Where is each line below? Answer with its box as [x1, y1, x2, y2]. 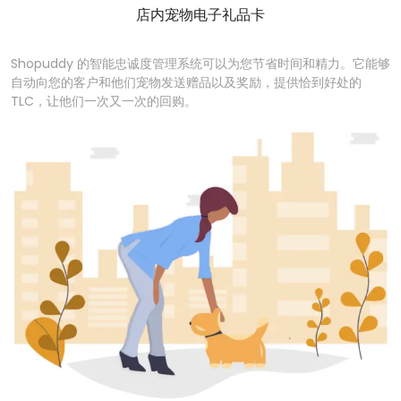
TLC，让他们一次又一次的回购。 [11, 92, 197, 111]
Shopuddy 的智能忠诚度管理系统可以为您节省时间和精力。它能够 [11, 55, 390, 73]
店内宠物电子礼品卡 [136, 4, 265, 26]
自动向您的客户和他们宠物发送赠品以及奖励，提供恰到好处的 [11, 73, 362, 92]
